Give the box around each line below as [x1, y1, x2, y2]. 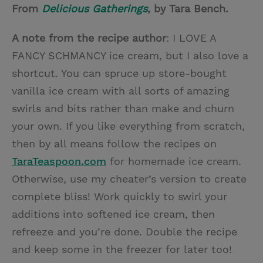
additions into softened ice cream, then [12, 207, 215, 220]
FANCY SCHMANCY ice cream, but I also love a [12, 49, 248, 62]
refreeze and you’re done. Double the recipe [12, 225, 237, 238]
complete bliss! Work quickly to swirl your [12, 190, 227, 203]
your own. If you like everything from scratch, [12, 119, 245, 132]
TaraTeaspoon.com [12, 154, 106, 167]
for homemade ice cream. [106, 154, 241, 167]
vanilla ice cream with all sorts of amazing [12, 84, 230, 97]
